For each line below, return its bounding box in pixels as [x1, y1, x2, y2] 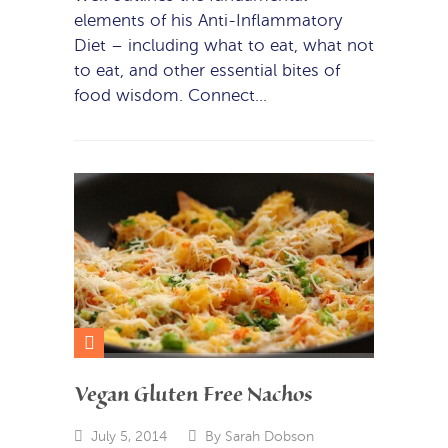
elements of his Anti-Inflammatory [74, 11, 342, 31]
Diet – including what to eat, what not [74, 36, 374, 56]
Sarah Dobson [224, 427, 314, 444]
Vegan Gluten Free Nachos [74, 380, 312, 410]
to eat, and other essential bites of [74, 61, 340, 81]
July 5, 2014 [90, 427, 167, 444]
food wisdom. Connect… [74, 86, 267, 106]
